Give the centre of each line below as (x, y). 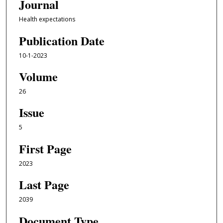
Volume (38, 77)
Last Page (44, 185)
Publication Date (61, 40)
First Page (45, 148)
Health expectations (47, 19)
